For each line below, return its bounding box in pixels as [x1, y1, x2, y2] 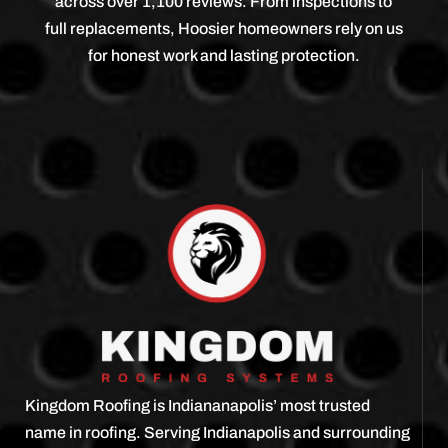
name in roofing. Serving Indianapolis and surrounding [25, 423, 410, 441]
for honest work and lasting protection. [87, 46, 360, 64]
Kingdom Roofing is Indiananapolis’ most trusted [25, 396, 370, 414]
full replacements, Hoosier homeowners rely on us [44, 19, 403, 37]
